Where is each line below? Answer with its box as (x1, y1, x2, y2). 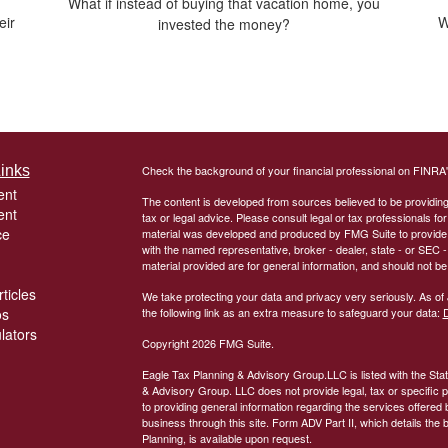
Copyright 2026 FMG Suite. (141, 335, 274, 352)
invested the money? (158, 14, 290, 35)
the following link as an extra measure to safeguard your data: (141, 304, 443, 321)
